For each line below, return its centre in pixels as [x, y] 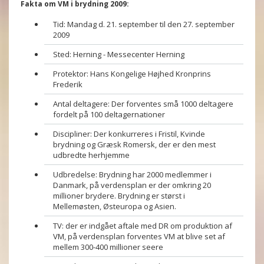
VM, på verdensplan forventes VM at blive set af [139, 236]
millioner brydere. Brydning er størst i [119, 196]
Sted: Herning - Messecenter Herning [119, 54]
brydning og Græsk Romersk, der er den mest [134, 144]
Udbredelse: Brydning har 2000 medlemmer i [132, 174]
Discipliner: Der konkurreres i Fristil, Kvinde [129, 134]
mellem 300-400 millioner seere [108, 247]
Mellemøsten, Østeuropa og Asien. [115, 206]
